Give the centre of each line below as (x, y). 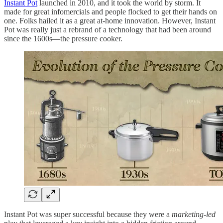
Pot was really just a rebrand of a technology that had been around (108, 30)
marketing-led (194, 215)
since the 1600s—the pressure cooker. (63, 39)
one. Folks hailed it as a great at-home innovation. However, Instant (110, 21)
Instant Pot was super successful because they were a (88, 215)
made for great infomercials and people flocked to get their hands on (111, 12)
